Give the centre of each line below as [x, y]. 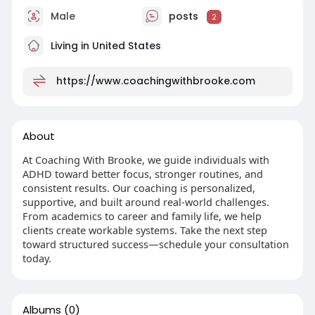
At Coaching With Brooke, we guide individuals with [146, 160]
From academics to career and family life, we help [142, 216]
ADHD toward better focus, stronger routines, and [142, 174]
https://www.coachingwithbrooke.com [155, 81]
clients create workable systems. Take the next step [144, 230]
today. [37, 258]
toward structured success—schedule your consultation [155, 244]
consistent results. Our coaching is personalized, [139, 188]
